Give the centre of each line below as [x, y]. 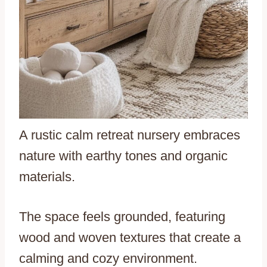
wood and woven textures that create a [130, 237]
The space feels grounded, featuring [122, 216]
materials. [47, 176]
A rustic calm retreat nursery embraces [130, 135]
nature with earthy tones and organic [123, 156]
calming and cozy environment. [108, 258]
